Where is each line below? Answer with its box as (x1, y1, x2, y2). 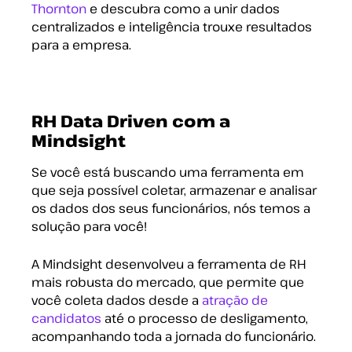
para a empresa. (31, 35, 131, 53)
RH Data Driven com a (31, 109, 230, 132)
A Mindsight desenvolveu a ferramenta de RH (31, 255, 306, 273)
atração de (202, 291, 268, 309)
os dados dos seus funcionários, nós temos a (31, 199, 310, 217)
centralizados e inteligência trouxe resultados (31, 17, 312, 35)
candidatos (31, 309, 101, 327)
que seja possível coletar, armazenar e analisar (31, 181, 317, 199)
